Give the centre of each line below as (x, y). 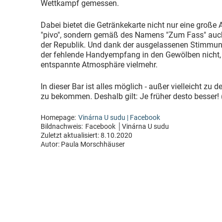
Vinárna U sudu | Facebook (119, 118)
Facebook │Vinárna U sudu (127, 127)
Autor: (51, 144)
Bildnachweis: (62, 127)
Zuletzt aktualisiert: (71, 136)
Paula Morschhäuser (93, 144)
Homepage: (58, 118)
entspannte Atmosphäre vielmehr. (99, 65)
